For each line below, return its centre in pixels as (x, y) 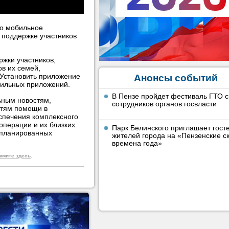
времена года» (137, 143)
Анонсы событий (176, 78)
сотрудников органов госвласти (164, 104)
